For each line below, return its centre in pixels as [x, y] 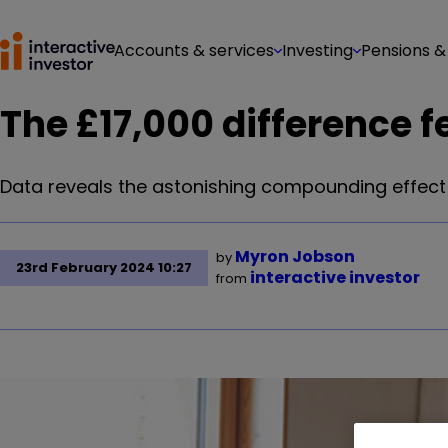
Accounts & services [194, 50]
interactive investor [335, 277]
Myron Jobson [295, 256]
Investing [317, 50]
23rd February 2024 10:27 [104, 267]
